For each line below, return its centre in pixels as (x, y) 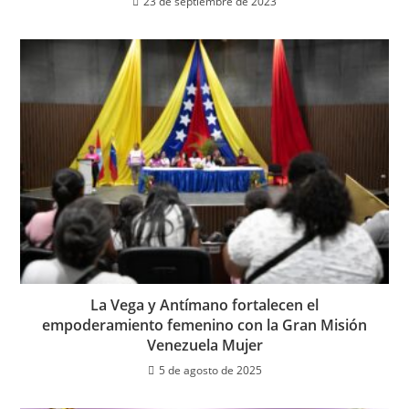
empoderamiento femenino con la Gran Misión (204, 325)
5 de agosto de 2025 (210, 371)
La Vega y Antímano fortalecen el (204, 305)
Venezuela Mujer (204, 346)
